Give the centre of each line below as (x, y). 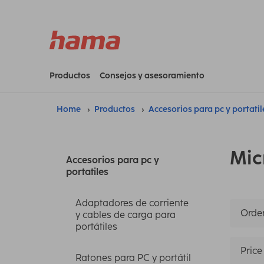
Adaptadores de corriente (132, 203)
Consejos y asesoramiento (152, 75)
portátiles (96, 226)
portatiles (87, 171)
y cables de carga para (126, 214)
